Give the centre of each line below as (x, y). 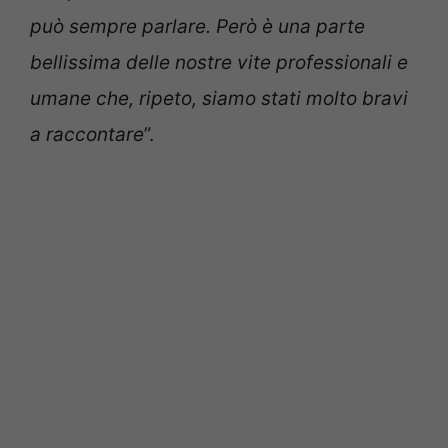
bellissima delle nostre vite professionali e (219, 63)
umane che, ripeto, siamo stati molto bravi (219, 99)
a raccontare (87, 135)
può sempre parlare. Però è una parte (197, 27)
